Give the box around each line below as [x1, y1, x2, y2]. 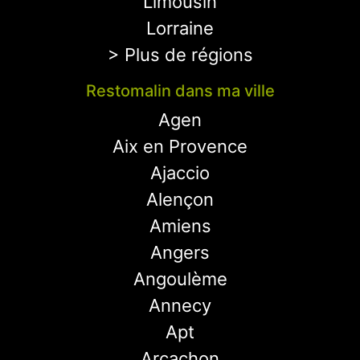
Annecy [149, 295, 211, 316]
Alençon [146, 189, 214, 210]
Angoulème [133, 268, 227, 289]
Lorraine [146, 18, 214, 39]
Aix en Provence [112, 136, 247, 157]
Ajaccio [150, 162, 210, 183]
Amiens [149, 215, 211, 236]
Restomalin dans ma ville [85, 81, 275, 100]
